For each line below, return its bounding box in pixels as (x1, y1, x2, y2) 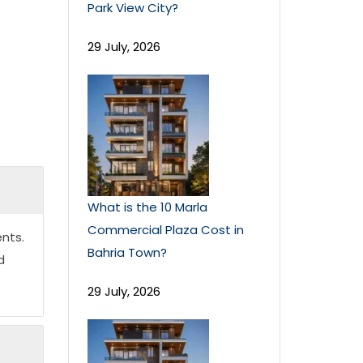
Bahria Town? (87, 244, 167, 261)
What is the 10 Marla (87, 199, 207, 216)
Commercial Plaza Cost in (87, 221, 244, 238)
